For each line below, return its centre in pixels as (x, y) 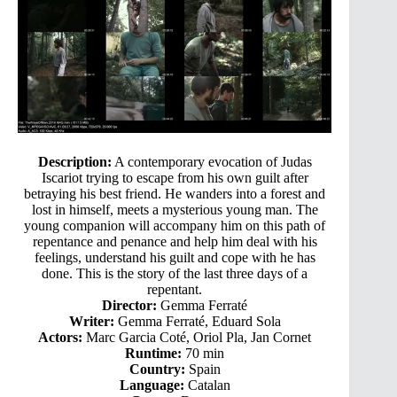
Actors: (61, 337)
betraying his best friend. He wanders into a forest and (175, 193)
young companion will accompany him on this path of (175, 225)
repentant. (175, 289)
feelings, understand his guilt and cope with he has (175, 257)
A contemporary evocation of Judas (211, 161)
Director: (130, 305)
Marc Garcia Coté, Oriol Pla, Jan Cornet (197, 337)
